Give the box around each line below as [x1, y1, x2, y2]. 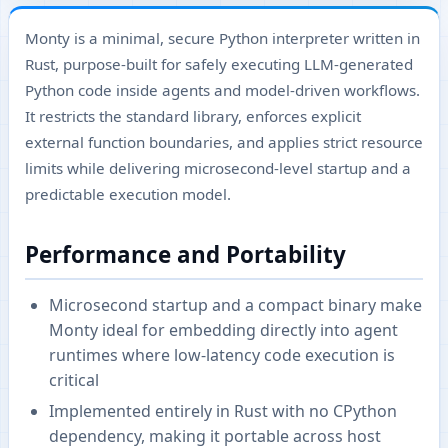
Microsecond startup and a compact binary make [49, 293, 422, 316]
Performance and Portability [25, 239, 346, 270]
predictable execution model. [25, 184, 231, 204]
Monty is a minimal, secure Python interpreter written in [25, 28, 420, 48]
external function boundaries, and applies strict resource [25, 132, 423, 152]
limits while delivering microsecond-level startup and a [25, 158, 411, 178]
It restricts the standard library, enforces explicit [25, 106, 361, 126]
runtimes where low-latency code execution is [49, 343, 395, 366]
